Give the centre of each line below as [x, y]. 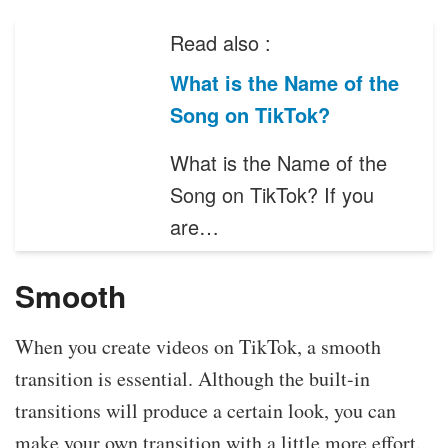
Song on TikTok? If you [272, 195]
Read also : [221, 43]
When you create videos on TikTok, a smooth [198, 347]
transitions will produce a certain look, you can [205, 411]
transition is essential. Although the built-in [192, 379]
